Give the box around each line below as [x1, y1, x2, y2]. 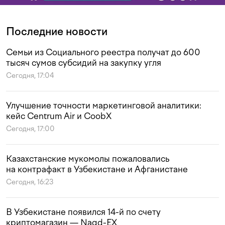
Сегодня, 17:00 [6, 125, 55, 134]
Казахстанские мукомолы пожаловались [6, 154, 169, 164]
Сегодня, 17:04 [6, 71, 54, 80]
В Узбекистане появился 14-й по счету [6, 207, 161, 217]
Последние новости [6, 25, 107, 38]
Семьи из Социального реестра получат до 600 [6, 47, 200, 58]
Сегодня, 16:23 [6, 178, 54, 187]
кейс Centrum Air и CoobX [6, 111, 111, 122]
